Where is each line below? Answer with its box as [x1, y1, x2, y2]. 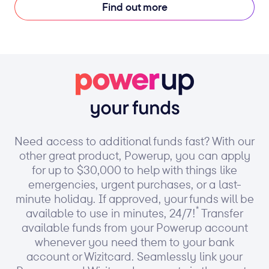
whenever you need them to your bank [35, 234, 234, 249]
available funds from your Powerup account [21, 219, 248, 235]
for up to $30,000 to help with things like [32, 162, 237, 177]
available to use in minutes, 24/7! [26, 205, 196, 220]
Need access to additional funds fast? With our [14, 133, 255, 148]
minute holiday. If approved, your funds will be [15, 190, 254, 206]
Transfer [199, 205, 243, 220]
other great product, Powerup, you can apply [19, 147, 250, 163]
